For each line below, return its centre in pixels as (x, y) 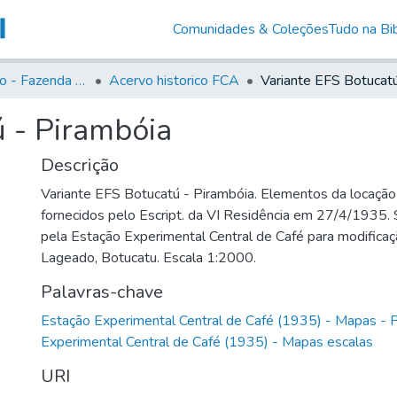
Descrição (80, 165)
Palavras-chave (102, 292)
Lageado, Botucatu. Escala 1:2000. (148, 257)
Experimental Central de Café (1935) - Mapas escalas (207, 342)
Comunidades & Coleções (250, 29)
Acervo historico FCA (174, 80)
